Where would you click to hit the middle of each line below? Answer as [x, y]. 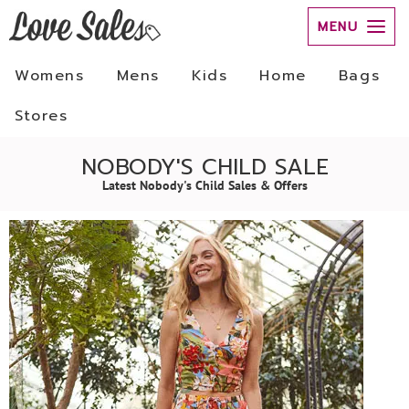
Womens [50, 76]
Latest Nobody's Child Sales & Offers [204, 185]
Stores [42, 116]
